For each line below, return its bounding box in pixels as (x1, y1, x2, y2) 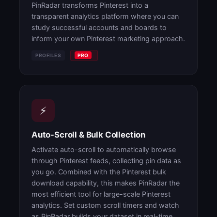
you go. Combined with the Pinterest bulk (31, 168, 166, 176)
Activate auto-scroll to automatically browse (31, 145, 176, 154)
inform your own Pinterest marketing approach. (31, 34, 185, 43)
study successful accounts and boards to (31, 23, 167, 31)
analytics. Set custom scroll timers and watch (31, 201, 179, 209)
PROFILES (35, 52, 61, 58)
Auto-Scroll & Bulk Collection (31, 130, 146, 139)
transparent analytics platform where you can (31, 12, 179, 20)
